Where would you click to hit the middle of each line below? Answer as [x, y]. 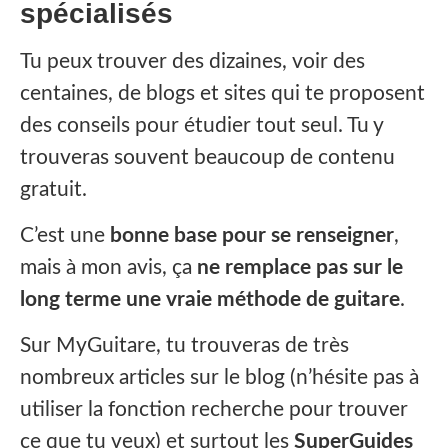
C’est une [65, 235]
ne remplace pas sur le [300, 267]
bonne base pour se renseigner [252, 235]
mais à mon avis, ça [108, 267]
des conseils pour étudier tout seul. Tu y [201, 125]
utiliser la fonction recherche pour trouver [214, 410]
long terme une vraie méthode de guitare [210, 299]
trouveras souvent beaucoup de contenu [207, 157]
